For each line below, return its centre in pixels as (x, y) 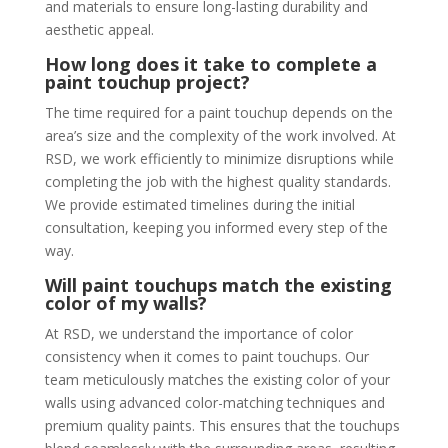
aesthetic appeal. (99, 29)
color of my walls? (125, 303)
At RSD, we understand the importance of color (198, 333)
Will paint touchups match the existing (218, 285)
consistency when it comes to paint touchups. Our (206, 356)
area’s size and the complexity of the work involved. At (220, 135)
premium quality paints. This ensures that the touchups (222, 425)
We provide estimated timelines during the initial (199, 204)
